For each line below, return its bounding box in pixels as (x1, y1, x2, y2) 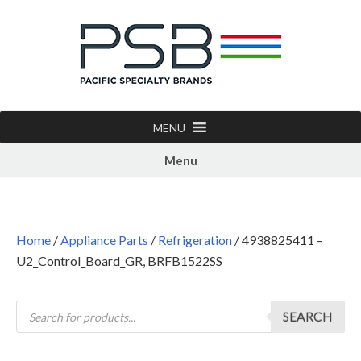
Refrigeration (158, 232, 232, 247)
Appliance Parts (60, 232, 148, 247)
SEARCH (283, 309, 333, 324)
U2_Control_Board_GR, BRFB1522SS (16, 253, 222, 268)
